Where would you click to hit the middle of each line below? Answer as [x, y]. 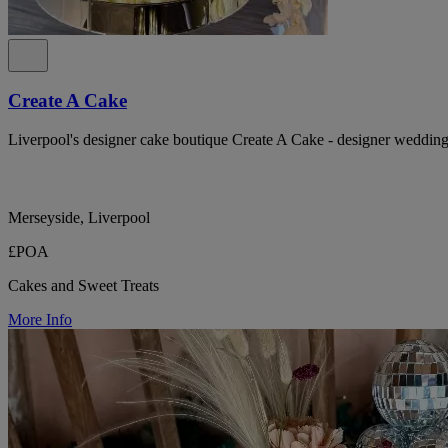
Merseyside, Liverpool [79, 217]
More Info [40, 319]
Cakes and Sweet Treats [83, 285]
